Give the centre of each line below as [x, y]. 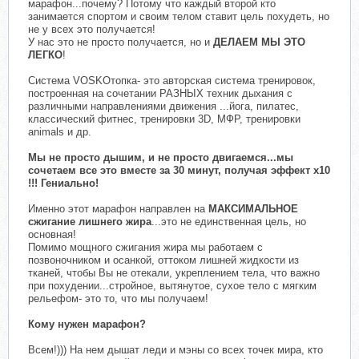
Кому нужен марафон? [87, 324]
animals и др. [60, 131]
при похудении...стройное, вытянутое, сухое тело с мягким [172, 285]
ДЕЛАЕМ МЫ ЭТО [258, 42]
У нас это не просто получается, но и [119, 42]
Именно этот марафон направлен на [118, 208]
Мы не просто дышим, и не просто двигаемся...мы [161, 157]
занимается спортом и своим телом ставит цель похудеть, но [179, 16]
